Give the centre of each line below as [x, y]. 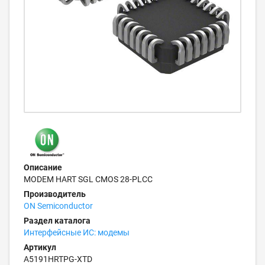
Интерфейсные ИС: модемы [77, 232]
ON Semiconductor [58, 206]
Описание [43, 167]
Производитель [55, 194]
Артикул [40, 247]
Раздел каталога [57, 221]
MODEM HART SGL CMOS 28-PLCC [88, 179]
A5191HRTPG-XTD [58, 259]
